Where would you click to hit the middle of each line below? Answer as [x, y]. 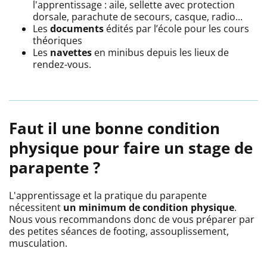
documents [77, 28]
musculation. [38, 243]
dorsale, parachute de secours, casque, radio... [138, 16]
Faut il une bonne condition [114, 128]
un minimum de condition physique [149, 207]
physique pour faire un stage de [131, 148]
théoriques [58, 40]
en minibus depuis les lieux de [160, 52]
